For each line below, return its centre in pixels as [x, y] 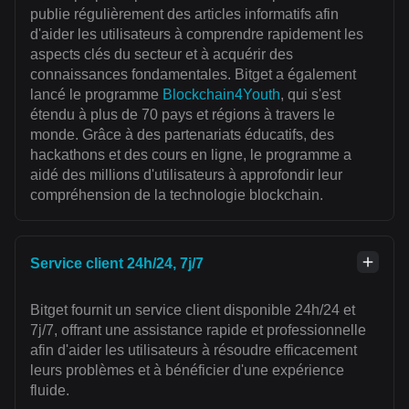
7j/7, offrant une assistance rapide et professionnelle [198, 330]
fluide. [50, 391]
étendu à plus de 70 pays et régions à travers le [183, 115]
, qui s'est [310, 95]
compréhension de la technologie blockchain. [177, 195]
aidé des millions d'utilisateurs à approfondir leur [186, 175]
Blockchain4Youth [221, 95]
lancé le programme [96, 95]
